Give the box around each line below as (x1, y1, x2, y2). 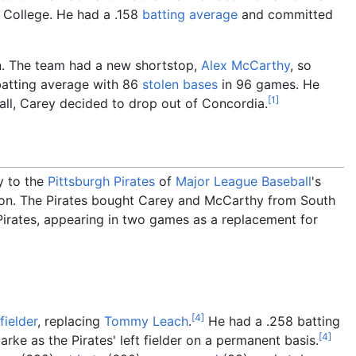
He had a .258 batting (204, 312, 340, 329)
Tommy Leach (104, 312, 188, 329)
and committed (238, 6, 333, 22)
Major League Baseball (176, 172, 311, 189)
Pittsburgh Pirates (48, 172, 155, 189)
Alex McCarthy (201, 56, 290, 73)
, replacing (37, 312, 104, 329)
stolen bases (142, 75, 218, 92)
